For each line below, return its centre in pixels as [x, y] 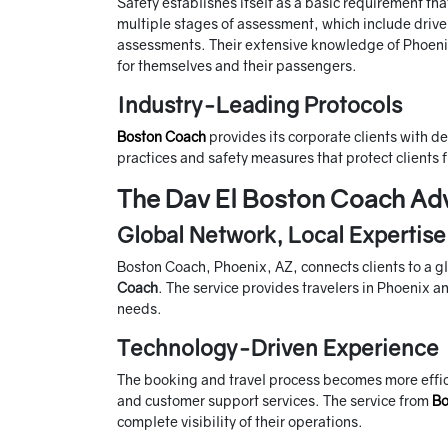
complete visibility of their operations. [240, 422]
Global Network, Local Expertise [281, 235]
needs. [139, 309]
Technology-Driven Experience [278, 348]
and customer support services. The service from [274, 401]
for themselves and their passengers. [237, 66]
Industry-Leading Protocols [259, 105]
